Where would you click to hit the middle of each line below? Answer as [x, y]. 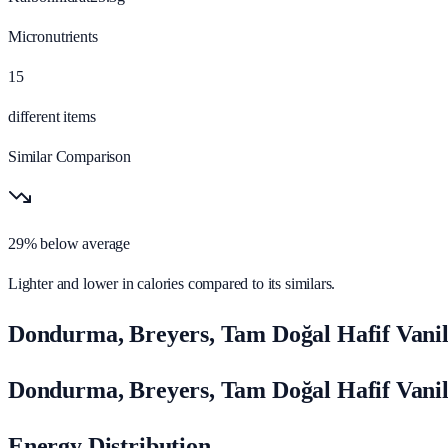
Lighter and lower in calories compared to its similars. [172, 283]
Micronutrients [53, 36]
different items [52, 116]
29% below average [69, 243]
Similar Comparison [69, 156]
